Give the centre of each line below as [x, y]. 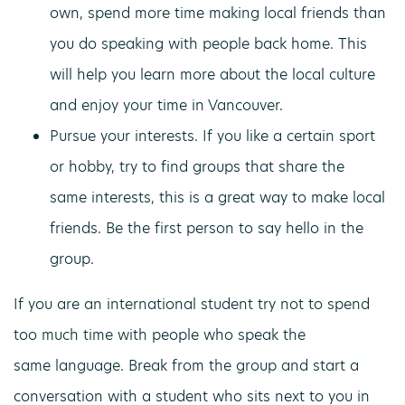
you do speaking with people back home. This [208, 44]
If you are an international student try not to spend [192, 304]
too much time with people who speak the [160, 335]
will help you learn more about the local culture [212, 75]
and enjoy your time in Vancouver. [166, 105]
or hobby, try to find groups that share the [197, 167]
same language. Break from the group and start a [186, 366]
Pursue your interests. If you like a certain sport [212, 136]
